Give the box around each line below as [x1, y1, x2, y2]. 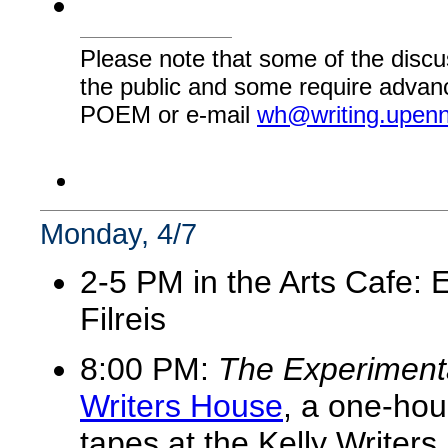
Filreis [80, 301, 166, 337]
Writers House [80, 388, 283, 424]
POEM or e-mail [80, 100, 257, 128]
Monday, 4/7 [40, 217, 197, 250]
